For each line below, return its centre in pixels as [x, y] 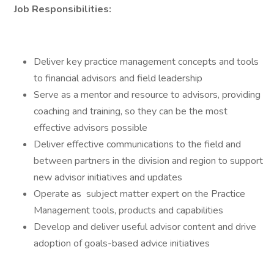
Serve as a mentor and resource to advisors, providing [147, 95]
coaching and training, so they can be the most [131, 111]
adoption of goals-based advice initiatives [122, 243]
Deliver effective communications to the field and [137, 144]
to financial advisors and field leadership [118, 78]
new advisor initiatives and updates [108, 177]
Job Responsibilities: [61, 9]
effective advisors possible [91, 128]
